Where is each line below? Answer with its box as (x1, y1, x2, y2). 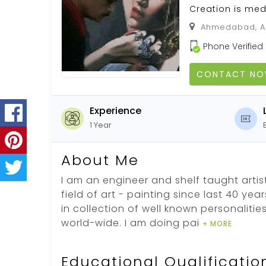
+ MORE (202, 218, 232, 229)
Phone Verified (203, 40, 263, 52)
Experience (90, 103, 141, 118)
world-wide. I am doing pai (61, 216, 202, 230)
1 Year (90, 119, 112, 131)
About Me (61, 150, 139, 170)
